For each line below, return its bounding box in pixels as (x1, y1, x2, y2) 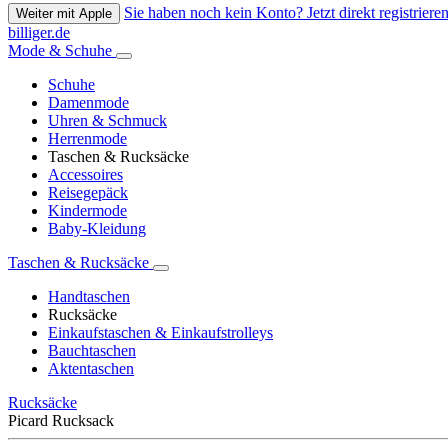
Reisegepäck (48, 184, 128, 202)
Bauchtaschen (48, 342, 136, 360)
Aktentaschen (48, 360, 134, 378)
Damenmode (48, 94, 129, 112)
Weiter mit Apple (16, 6, 112, 22)
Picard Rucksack (8, 412, 114, 430)
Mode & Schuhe (8, 42, 116, 60)
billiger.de (8, 24, 70, 42)
